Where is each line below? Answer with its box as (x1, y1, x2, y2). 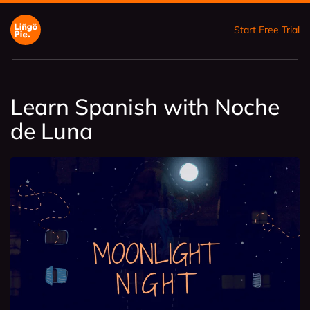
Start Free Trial (234, 23, 300, 36)
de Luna (10, 117, 93, 145)
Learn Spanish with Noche (10, 93, 280, 120)
